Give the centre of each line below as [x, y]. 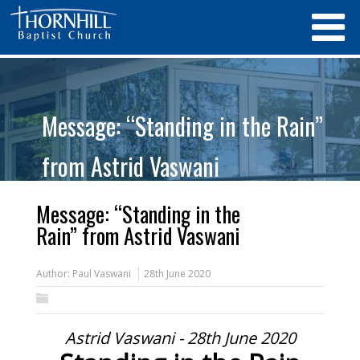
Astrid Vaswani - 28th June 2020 [180, 338]
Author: [54, 274]
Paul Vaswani [101, 274]
